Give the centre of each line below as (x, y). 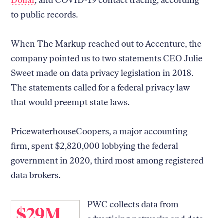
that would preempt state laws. (70, 102)
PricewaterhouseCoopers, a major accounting (99, 131)
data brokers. (37, 175)
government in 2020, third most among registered (107, 160)
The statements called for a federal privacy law (100, 87)
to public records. (45, 14)
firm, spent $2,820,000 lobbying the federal (95, 146)
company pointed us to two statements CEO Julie (107, 58)
